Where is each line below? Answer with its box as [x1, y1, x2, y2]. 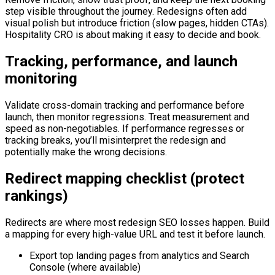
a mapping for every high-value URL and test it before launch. [5, 228, 265, 240]
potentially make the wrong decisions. [5, 146, 167, 158]
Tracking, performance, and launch [5, 53, 238, 71]
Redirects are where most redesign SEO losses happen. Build [5, 216, 269, 228]
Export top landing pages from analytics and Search [29, 249, 249, 261]
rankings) [5, 187, 68, 204]
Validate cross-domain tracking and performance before [5, 99, 244, 112]
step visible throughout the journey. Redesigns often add [5, 6, 247, 18]
